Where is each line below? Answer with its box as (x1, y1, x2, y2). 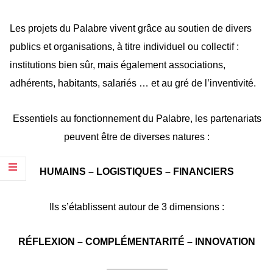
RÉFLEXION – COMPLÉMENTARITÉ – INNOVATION (18, 236, 255, 247)
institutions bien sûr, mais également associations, (10, 60, 225, 71)
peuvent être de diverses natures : (64, 131, 210, 142)
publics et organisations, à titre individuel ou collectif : (10, 41, 239, 52)
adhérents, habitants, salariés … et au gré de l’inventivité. (10, 78, 256, 89)
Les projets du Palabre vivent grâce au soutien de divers (10, 23, 252, 34)
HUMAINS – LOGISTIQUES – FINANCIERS (40, 166, 234, 177)
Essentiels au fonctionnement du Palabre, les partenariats (12, 113, 261, 124)
